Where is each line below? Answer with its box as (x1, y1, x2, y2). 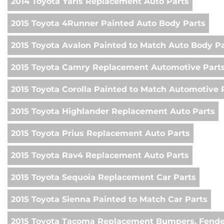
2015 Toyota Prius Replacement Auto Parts (11, 128, 190, 138)
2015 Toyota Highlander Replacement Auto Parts (11, 106, 215, 116)
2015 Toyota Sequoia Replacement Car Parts (11, 172, 196, 182)
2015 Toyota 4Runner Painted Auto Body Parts (11, 18, 205, 28)
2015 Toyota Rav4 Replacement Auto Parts (11, 150, 189, 160)
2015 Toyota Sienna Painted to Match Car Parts (11, 194, 207, 204)
